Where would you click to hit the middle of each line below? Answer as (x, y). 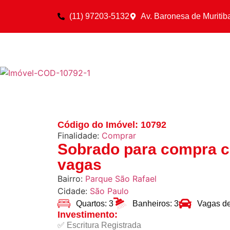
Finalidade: (80, 136)
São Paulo (109, 191)
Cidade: (74, 191)
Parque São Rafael (121, 179)
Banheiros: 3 (155, 203)
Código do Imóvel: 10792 (112, 125)
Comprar (119, 136)
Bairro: (71, 179)
